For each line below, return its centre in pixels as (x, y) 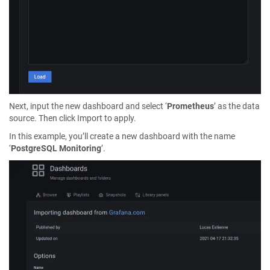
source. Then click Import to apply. (73, 118)
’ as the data (237, 106)
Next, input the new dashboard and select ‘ (88, 106)
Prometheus (190, 106)
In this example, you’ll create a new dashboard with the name (122, 136)
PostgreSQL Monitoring (56, 148)
